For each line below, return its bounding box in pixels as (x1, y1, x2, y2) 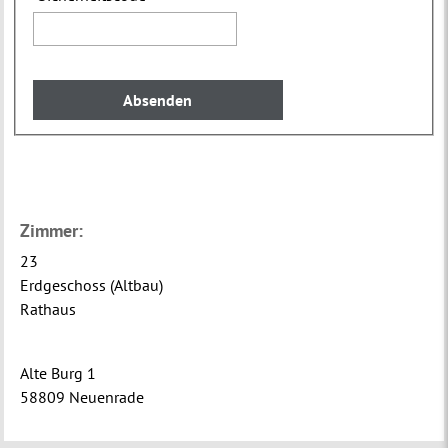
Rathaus (20, 298, 77, 319)
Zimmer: (20, 218, 84, 242)
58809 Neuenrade (20, 386, 145, 407)
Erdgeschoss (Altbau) (20, 274, 164, 295)
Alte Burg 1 (20, 362, 97, 383)
